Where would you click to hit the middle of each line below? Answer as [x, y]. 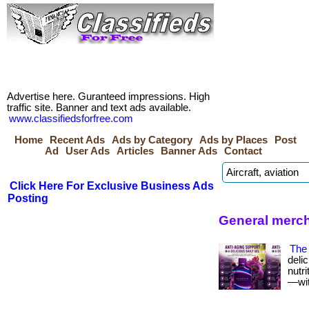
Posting [28, 198]
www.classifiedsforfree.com [71, 119]
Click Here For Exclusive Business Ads [112, 186]
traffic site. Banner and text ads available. [99, 108]
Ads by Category [152, 140]
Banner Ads [189, 151]
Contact [243, 151]
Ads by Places [233, 140]
